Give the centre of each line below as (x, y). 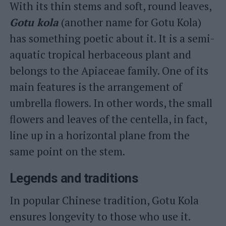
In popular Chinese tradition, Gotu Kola (104, 200)
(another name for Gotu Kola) (130, 22)
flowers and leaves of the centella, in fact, (108, 119)
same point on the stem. (67, 151)
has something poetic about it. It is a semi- (112, 38)
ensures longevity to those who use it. (100, 216)
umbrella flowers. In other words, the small (111, 103)
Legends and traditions (74, 178)
